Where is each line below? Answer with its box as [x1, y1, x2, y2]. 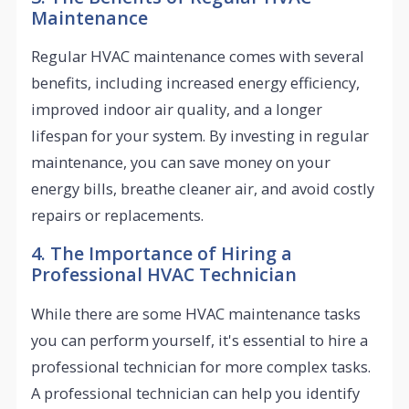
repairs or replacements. [31, 204, 204, 226]
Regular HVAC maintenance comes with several [31, 46, 365, 68]
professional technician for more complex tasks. [31, 355, 372, 377]
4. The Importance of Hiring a [31, 241, 293, 267]
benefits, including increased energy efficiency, [31, 72, 361, 94]
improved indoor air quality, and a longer [31, 99, 323, 121]
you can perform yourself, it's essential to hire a [31, 329, 369, 351]
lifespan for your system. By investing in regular [31, 125, 370, 147]
